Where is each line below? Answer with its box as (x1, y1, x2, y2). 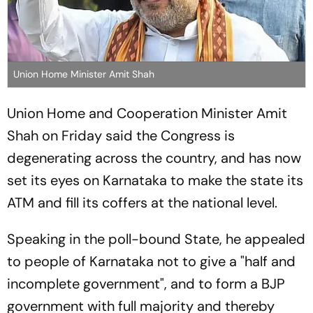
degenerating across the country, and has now (7, 148, 301, 167)
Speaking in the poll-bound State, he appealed (7, 229, 305, 248)
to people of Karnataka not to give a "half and (7, 252, 296, 270)
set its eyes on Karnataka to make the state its (7, 170, 303, 189)
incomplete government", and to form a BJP (7, 274, 285, 293)
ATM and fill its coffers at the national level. (7, 193, 277, 212)
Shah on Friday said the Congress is (7, 126, 235, 145)
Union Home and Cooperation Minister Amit (7, 103, 287, 122)
